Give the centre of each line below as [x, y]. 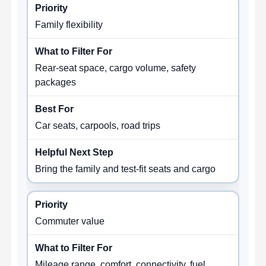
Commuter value [70, 221]
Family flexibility [69, 24]
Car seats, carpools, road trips [98, 125]
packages [56, 82]
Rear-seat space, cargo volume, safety [116, 68]
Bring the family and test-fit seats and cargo [126, 169]
